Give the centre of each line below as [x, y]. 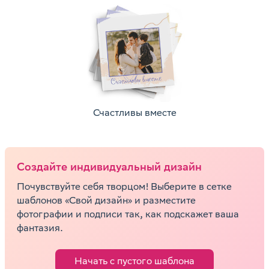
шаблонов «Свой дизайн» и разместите [106, 200]
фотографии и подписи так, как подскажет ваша [128, 214]
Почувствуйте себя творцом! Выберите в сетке [124, 186]
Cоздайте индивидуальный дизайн [109, 167]
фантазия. [40, 228]
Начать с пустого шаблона [134, 261]
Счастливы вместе [134, 113]
